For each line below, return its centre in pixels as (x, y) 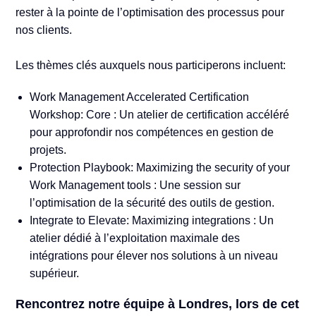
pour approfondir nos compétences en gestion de (152, 133)
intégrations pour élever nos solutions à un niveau (154, 256)
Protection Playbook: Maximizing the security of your (160, 168)
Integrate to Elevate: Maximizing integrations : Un (152, 221)
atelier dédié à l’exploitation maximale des (135, 238)
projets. (48, 150)
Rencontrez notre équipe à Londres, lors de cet (158, 304)
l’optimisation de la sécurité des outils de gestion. (152, 203)
